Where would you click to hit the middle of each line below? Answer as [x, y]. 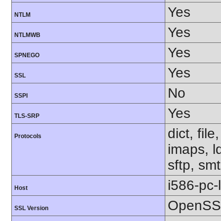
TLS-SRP [27, 116]
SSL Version [31, 208]
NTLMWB [27, 35]
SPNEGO [27, 55]
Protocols [28, 136]
